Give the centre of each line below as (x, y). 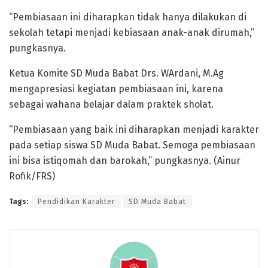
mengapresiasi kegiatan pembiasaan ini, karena (116, 89)
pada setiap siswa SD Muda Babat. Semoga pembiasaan (132, 145)
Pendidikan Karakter (76, 201)
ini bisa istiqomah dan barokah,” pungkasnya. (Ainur (125, 160)
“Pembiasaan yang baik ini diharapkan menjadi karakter (134, 129)
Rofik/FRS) (32, 176)
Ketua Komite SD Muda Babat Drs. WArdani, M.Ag (116, 73)
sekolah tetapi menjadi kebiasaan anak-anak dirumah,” (132, 32)
